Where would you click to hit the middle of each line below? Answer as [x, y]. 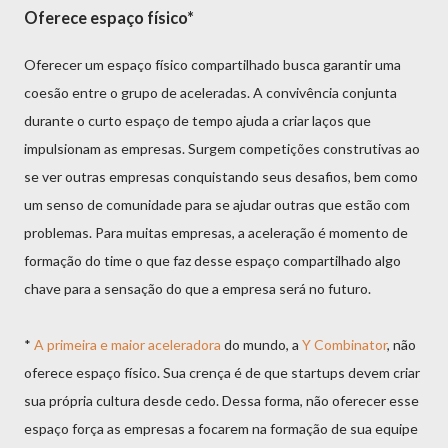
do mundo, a [261, 344]
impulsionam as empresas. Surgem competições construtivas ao [222, 148]
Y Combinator [344, 344]
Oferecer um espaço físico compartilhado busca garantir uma [212, 64]
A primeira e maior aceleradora [127, 344]
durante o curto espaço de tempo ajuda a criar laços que [197, 120]
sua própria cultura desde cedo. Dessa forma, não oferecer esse [221, 400]
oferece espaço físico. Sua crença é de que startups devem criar [222, 372]
